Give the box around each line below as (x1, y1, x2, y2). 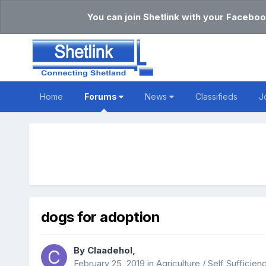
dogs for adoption (40, 208, 160, 226)
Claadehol (87, 245, 132, 256)
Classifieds (195, 91, 237, 102)
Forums (84, 91, 119, 102)
